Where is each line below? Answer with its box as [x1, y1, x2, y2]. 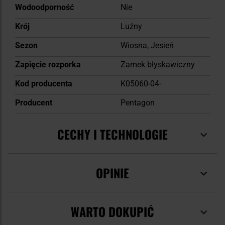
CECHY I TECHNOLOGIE [57, 125, 168, 144]
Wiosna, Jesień [121, 41, 174, 51]
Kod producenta [15, 79, 72, 89]
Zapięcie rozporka [15, 60, 81, 70]
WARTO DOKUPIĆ [71, 202, 154, 221]
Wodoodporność [15, 3, 74, 13]
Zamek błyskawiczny [121, 60, 195, 70]
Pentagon [121, 98, 155, 108]
